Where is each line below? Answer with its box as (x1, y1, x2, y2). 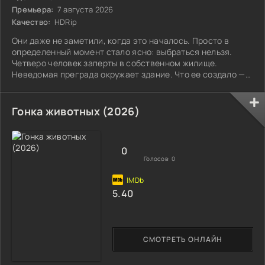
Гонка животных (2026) (12, 104, 140, 118)
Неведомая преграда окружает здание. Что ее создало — (12, 68, 245, 80)
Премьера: (12, 4, 54, 15)
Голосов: (144, 154, 172, 163)
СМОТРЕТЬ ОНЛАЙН (143, 234, 222, 245)
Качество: (12, 16, 51, 27)
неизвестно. (12, 79, 63, 91)
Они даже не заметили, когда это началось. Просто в (12, 34, 229, 46)
